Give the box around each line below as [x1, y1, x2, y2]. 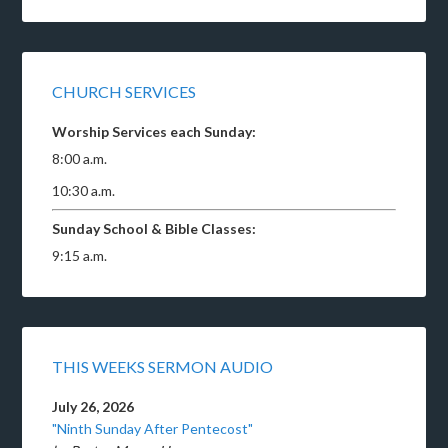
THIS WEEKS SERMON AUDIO [52, 356, 274, 376]
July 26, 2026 [52, 397, 135, 415]
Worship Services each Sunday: [52, 122, 257, 140]
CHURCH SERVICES [52, 81, 197, 101]
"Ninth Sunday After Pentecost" [52, 419, 254, 437]
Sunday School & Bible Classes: [52, 219, 257, 237]
